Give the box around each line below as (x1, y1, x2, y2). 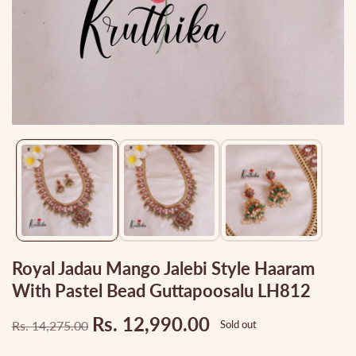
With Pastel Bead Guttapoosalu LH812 (12, 279, 311, 301)
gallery (11, 155, 48, 169)
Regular (12, 322, 75, 346)
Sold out (220, 317, 257, 331)
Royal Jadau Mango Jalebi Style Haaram (12, 257, 315, 279)
